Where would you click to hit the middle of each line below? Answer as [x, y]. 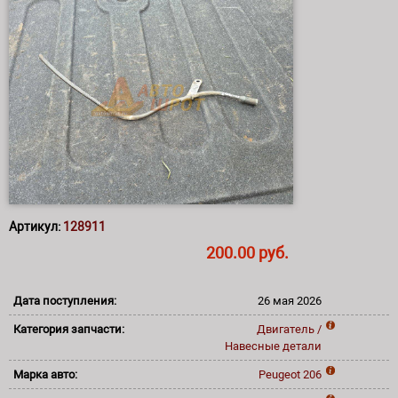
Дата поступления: [66, 300]
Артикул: [36, 226]
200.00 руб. [247, 252]
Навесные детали [273, 346]
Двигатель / [289, 329]
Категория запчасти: [70, 329]
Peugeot [279, 374]
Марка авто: [47, 374]
